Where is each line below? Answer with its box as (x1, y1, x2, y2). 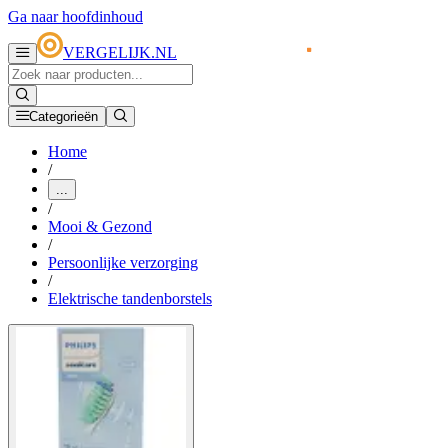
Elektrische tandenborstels (48, 290, 212, 308)
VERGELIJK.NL (63, 44, 177, 62)
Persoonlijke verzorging (48, 254, 198, 272)
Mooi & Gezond (48, 218, 152, 236)
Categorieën (29, 109, 98, 125)
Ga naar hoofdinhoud (8, 8, 143, 25)
